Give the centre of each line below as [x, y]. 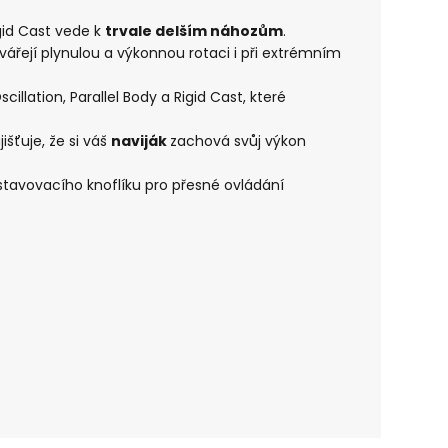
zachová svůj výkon [238, 141]
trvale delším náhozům [194, 31]
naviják [141, 141]
